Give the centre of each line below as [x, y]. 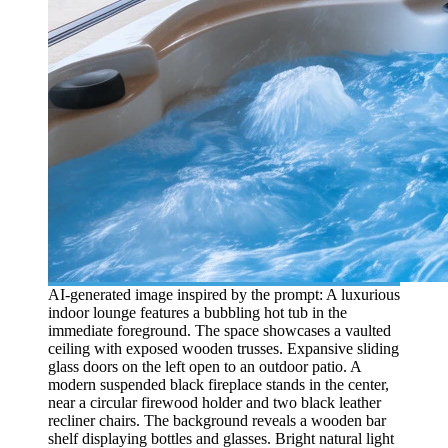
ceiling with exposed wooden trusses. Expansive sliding [223, 348]
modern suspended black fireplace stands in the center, [218, 384]
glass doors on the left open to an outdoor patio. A [204, 366]
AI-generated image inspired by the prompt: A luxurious [224, 294]
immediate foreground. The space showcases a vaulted [219, 330]
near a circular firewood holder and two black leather [214, 402]
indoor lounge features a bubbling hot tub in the [197, 312]
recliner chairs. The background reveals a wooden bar [217, 420]
